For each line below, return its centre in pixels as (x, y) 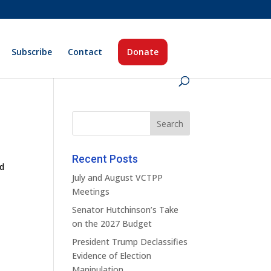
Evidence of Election (112, 256)
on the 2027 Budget (112, 224)
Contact (85, 52)
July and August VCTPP (118, 178)
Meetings (91, 191)
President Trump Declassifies (130, 242)
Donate (143, 52)
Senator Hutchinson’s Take (126, 210)
